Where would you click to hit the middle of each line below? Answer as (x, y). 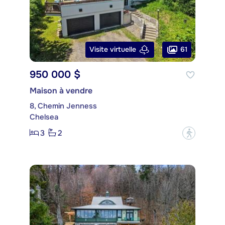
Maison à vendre (61, 90)
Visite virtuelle (113, 49)
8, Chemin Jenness (63, 106)
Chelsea (44, 117)
